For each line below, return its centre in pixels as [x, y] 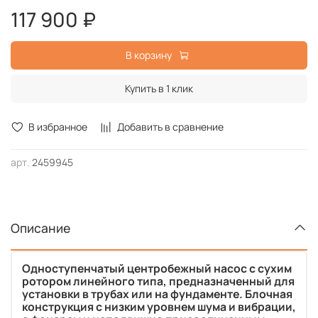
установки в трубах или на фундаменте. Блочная [157, 294]
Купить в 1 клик [159, 89]
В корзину [149, 55]
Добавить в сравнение [170, 127]
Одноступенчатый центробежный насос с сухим [157, 268]
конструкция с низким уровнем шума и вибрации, [159, 306]
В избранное [58, 127]
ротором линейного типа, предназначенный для [158, 281]
